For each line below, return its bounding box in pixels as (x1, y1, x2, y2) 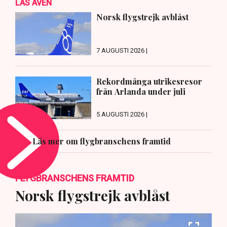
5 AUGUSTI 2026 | (96, 110, 147, 119)
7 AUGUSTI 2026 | (96, 46, 147, 54)
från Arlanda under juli (96, 86, 185, 97)
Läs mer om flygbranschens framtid (32, 136, 171, 147)
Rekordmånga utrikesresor (96, 75, 202, 87)
